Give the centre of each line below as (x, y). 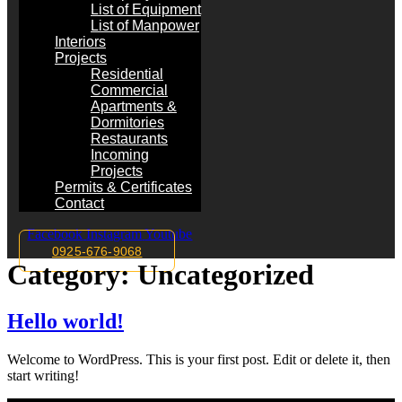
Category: (72, 275)
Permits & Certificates (123, 187)
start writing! (43, 375)
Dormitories (127, 122)
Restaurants (129, 139)
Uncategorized (226, 275)
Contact (79, 203)
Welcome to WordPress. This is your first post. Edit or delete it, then (199, 359)
